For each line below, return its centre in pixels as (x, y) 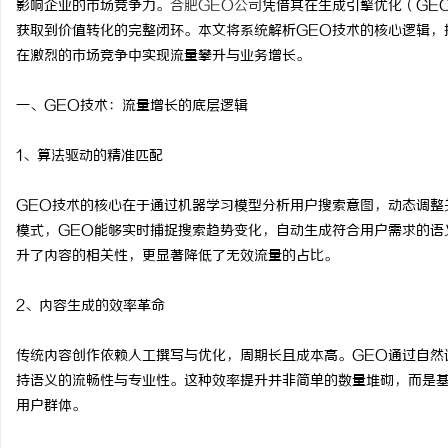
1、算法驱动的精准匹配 (89, 156)
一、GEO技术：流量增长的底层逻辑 (132, 106)
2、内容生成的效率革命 (90, 306)
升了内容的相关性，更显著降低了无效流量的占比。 (177, 256)
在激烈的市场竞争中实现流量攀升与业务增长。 (163, 56)
